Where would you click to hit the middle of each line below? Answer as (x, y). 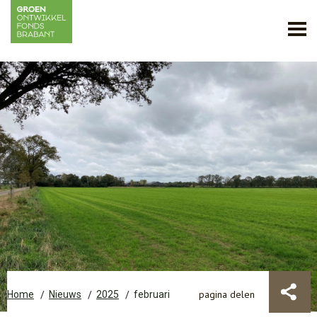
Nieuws (65, 294)
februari (152, 294)
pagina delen (227, 294)
